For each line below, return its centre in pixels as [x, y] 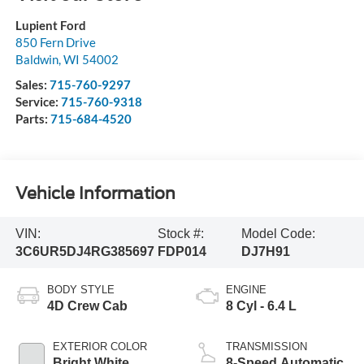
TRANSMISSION [266, 347]
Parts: [32, 119]
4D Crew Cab [87, 306]
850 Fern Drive [55, 43]
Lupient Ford [50, 26]
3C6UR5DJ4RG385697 [84, 251]
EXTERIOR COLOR [100, 347]
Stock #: [181, 233]
